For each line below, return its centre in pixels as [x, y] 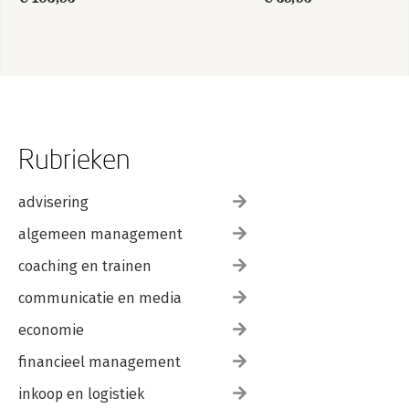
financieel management [100, 362]
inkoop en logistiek [81, 394]
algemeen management [100, 234]
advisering [53, 202]
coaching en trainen [85, 266]
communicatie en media [100, 298]
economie [51, 330]
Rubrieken [74, 158]
